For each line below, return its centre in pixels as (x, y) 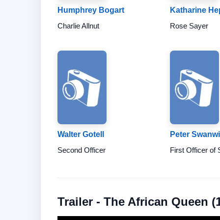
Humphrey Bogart (91, 10)
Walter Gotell (81, 134)
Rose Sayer (189, 26)
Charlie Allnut (78, 26)
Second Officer (82, 150)
